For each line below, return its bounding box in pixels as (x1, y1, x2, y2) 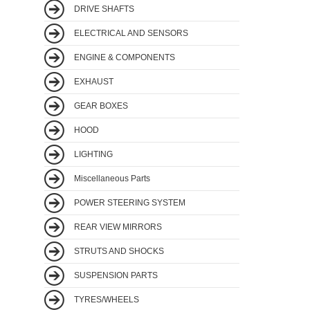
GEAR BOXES (72, 100, 128, 111)
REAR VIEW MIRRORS (72, 221, 162, 232)
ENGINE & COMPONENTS (72, 52, 175, 62)
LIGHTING (72, 149, 113, 159)
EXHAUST (72, 76, 113, 86)
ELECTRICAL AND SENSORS (72, 28, 188, 38)
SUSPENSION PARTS (72, 270, 158, 280)
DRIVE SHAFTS (72, 3, 134, 14)
